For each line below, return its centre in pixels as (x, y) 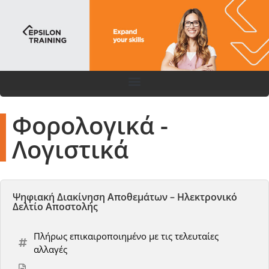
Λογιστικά (70, 150)
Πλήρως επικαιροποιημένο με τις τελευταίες (126, 236)
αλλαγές (50, 249)
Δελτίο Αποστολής (55, 207)
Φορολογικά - (90, 125)
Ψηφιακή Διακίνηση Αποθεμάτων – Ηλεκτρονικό (125, 197)
